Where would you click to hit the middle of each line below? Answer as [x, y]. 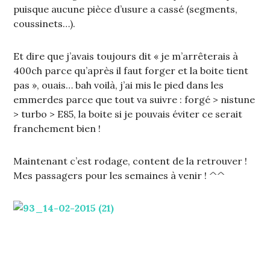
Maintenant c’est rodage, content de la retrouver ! [130, 161]
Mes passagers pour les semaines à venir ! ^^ [119, 176]
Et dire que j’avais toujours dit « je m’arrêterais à [126, 56]
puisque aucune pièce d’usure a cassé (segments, [126, 9]
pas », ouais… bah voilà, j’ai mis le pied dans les [119, 85]
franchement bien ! [57, 129]
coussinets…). [45, 24]
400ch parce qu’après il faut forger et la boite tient [131, 71]
